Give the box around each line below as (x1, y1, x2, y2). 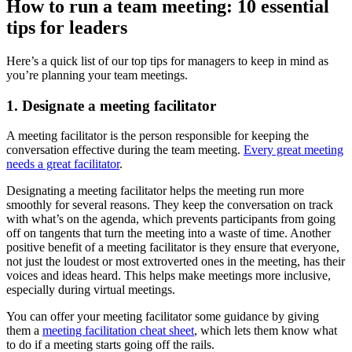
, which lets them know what (194, 324, 337, 338)
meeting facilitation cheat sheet (42, 324, 194, 338)
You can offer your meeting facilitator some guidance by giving (6, 310, 319, 324)
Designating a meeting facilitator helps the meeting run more (6, 184, 304, 198)
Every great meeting (244, 143, 343, 157)
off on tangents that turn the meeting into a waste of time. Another (6, 226, 331, 240)
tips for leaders (6, 16, 127, 38)
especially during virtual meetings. (6, 283, 175, 297)
